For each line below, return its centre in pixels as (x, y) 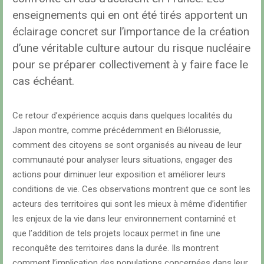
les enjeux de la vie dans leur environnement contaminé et (124, 219)
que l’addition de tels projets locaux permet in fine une (116, 233)
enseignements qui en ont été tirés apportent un (130, 15)
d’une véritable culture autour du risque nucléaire (131, 48)
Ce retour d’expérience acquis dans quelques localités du (122, 115)
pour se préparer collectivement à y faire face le (130, 65)
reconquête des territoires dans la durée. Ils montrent (115, 248)
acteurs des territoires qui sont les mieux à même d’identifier (130, 204)
